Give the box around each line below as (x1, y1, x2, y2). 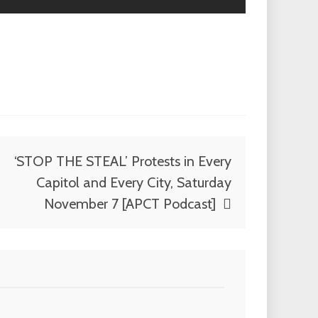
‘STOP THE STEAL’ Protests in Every (14, 153, 231, 170)
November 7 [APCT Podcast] (44, 195, 216, 213)
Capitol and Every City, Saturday (36, 174, 231, 192)
